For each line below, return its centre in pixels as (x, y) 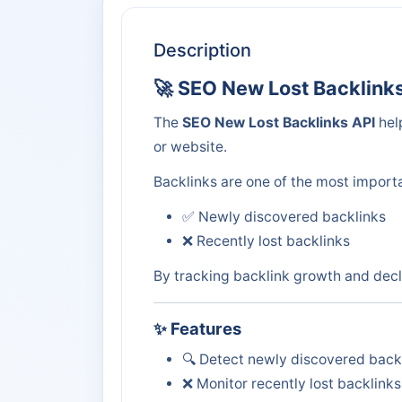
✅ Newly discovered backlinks (284, 216)
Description (202, 50)
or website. (190, 146)
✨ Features (197, 328)
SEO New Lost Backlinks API (279, 122)
